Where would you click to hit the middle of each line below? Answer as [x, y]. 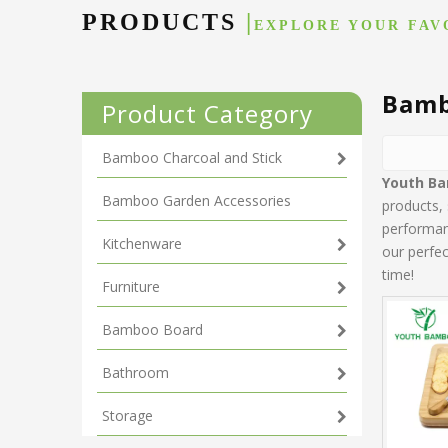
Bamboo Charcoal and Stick [192, 158]
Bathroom [135, 373]
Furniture [131, 287]
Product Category [207, 114]
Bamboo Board [152, 330]
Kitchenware [142, 244]
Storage [127, 416]
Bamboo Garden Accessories [196, 201]
